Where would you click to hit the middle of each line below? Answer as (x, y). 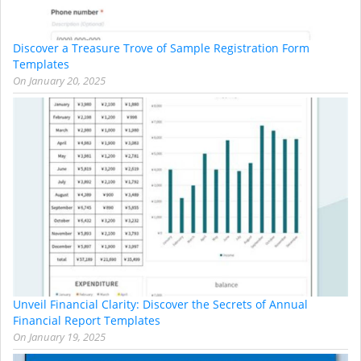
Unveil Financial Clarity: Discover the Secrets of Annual (160, 304)
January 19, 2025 (67, 336)
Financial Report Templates (87, 320)
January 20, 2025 (67, 80)
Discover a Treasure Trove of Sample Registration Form (161, 48)
